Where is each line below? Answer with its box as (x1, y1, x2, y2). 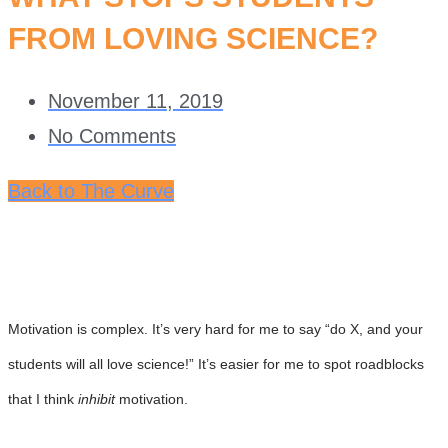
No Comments (48, 124, 176, 147)
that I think (8, 391, 78, 407)
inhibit (78, 391, 115, 407)
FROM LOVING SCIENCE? (8, 21, 378, 55)
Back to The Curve (8, 179, 174, 202)
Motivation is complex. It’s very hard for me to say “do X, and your (8, 321, 423, 337)
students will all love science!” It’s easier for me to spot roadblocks (8, 356, 424, 372)
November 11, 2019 (48, 89, 223, 112)
